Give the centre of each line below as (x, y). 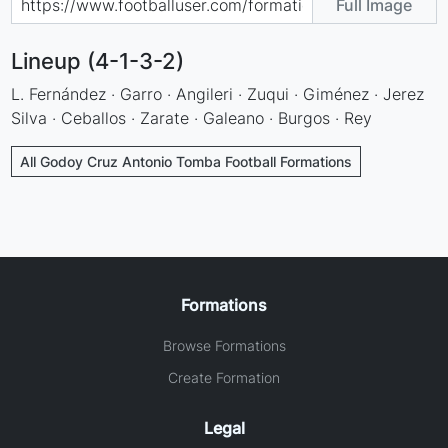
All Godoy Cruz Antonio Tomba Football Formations (186, 161)
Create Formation (224, 377)
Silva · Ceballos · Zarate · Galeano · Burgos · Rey (192, 117)
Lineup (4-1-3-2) (98, 60)
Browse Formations (224, 345)
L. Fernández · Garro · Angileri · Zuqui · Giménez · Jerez (218, 93)
